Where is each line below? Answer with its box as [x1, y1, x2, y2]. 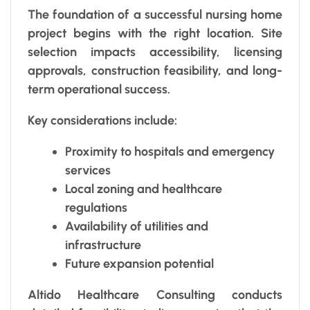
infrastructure [65, 237, 141, 253]
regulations [65, 199, 127, 215]
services [65, 162, 111, 178]
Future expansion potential [65, 255, 214, 271]
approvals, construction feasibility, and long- [28, 62, 282, 78]
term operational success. [28, 81, 170, 97]
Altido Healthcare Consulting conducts [28, 286, 282, 302]
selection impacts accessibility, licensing [28, 44, 282, 60]
